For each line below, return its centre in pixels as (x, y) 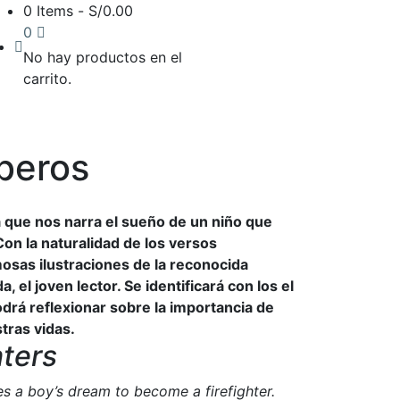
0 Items (49, 11)
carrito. (48, 79)
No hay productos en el (103, 57)
